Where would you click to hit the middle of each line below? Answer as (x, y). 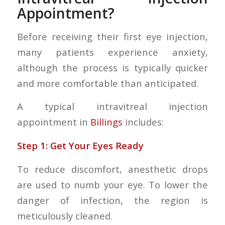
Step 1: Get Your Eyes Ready (80, 145)
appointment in (53, 122)
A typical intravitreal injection (113, 106)
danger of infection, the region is (113, 200)
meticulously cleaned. (65, 215)
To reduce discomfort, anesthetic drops (113, 169)
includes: (143, 122)
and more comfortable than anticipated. (107, 83)
